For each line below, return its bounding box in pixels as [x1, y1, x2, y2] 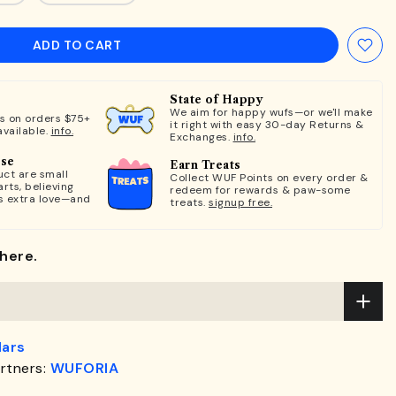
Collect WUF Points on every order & [170, 171, 369, 185]
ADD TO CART [32, 37, 122, 53]
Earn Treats [170, 158, 241, 171]
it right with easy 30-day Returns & [170, 118, 364, 132]
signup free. [209, 195, 272, 209]
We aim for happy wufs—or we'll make [170, 105, 373, 119]
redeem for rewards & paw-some [170, 183, 351, 197]
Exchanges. [170, 130, 233, 144]
